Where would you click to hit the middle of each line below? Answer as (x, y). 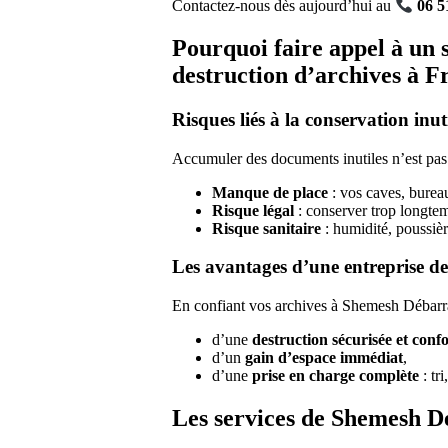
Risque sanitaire (266, 228)
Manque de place (270, 192)
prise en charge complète (335, 376)
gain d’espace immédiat (324, 358)
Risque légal (253, 210)
